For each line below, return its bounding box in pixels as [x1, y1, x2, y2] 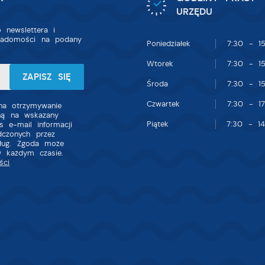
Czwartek [146, 99, 180, 109]
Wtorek [146, 59, 173, 69]
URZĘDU [176, 5, 213, 18]
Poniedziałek [146, 38, 190, 49]
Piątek [146, 119, 169, 130]
